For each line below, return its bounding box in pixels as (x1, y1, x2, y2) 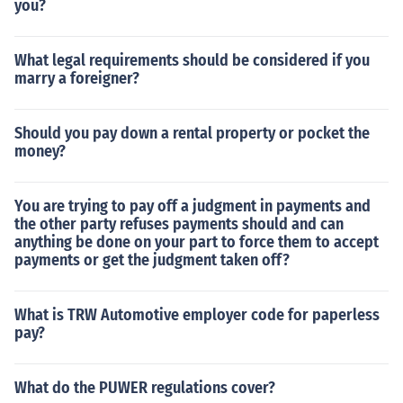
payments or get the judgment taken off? (14, 250, 290, 270)
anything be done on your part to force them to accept (14, 232, 379, 252)
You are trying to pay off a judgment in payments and (14, 196, 371, 216)
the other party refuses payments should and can (14, 214, 344, 234)
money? (14, 141, 66, 161)
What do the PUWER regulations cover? (14, 378, 275, 398)
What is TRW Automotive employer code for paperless (14, 305, 380, 325)
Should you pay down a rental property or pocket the (14, 123, 370, 143)
